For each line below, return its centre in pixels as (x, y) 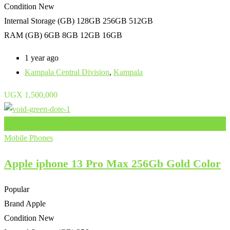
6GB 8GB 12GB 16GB (83, 35)
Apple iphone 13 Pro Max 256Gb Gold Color (112, 163)
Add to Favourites (33, 123)
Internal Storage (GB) (39, 21)
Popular (17, 189)
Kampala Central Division (67, 72)
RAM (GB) (23, 35)
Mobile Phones (28, 138)
